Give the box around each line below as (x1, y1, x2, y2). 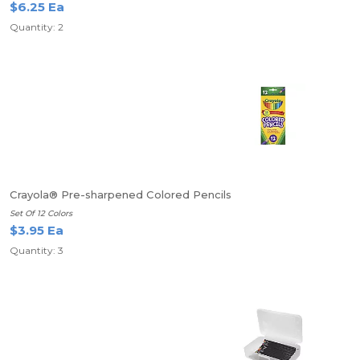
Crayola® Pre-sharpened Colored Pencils (10, 188, 231, 201)
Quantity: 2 (10, 21, 63, 33)
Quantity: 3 (10, 244, 63, 256)
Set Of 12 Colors (10, 208, 72, 219)
